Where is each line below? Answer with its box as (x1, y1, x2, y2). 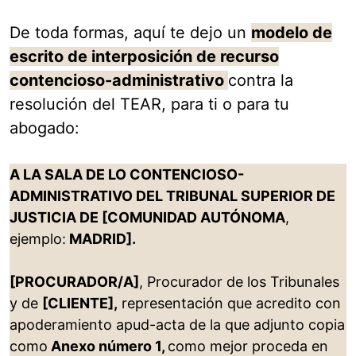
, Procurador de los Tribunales (139, 273, 339, 291)
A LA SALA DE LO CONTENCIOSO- (10, 166, 244, 184)
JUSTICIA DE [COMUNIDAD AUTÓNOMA (10, 209, 285, 226)
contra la (228, 71, 293, 91)
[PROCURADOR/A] (10, 273, 139, 291)
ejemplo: (10, 230, 66, 248)
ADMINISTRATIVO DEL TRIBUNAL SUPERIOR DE (10, 188, 335, 205)
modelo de (251, 23, 332, 43)
